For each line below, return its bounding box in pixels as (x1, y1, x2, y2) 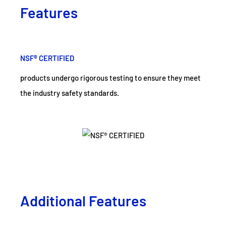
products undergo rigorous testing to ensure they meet (20, 73, 201, 82)
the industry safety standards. (20, 88, 119, 97)
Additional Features (20, 191, 146, 209)
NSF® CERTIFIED (20, 53, 74, 63)
